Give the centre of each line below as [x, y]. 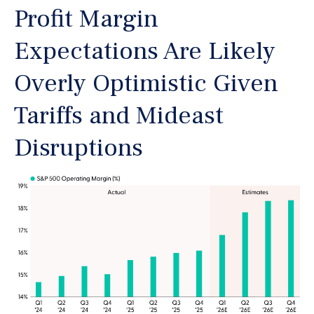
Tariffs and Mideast [119, 116]
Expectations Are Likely [145, 52]
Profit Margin [86, 19]
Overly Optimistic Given [146, 84]
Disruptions [78, 148]
